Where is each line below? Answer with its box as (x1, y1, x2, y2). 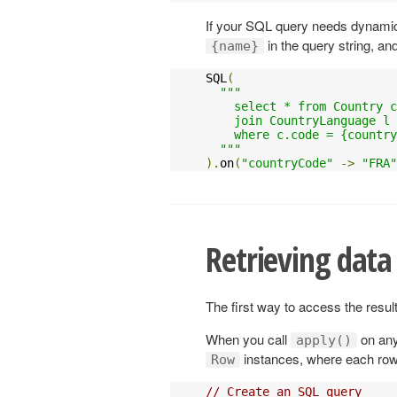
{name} (211, 37, 259, 54)
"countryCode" (241, 155, 333, 170)
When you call (206, 330, 291, 349)
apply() (296, 332, 352, 349)
